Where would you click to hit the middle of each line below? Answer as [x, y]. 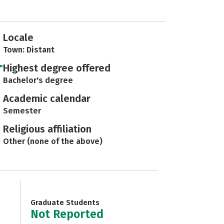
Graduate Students [65, 202]
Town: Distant [29, 50]
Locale [18, 37]
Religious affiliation [47, 129]
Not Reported [67, 214]
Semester [22, 111]
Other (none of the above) [53, 141]
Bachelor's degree [38, 80]
